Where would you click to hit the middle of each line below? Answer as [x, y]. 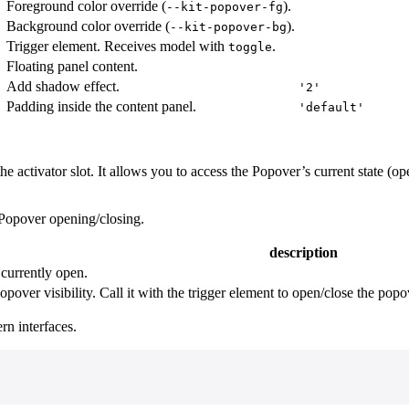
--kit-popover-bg [228, 26]
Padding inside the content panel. [101, 106]
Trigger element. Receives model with [117, 46]
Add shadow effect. [63, 86]
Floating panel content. [72, 66]
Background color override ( [88, 26]
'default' [331, 107]
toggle [250, 47]
